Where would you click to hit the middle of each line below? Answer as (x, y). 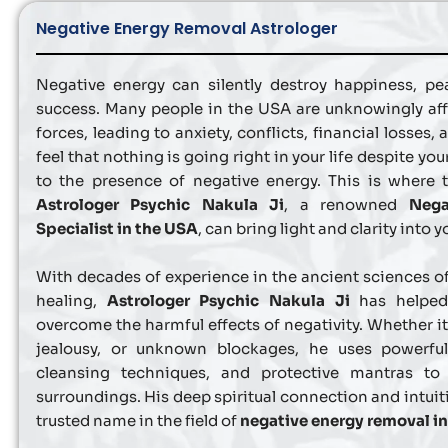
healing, (71, 300)
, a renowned (346, 204)
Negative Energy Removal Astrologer (187, 28)
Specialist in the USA (117, 228)
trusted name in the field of (138, 420)
